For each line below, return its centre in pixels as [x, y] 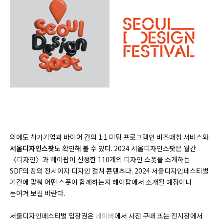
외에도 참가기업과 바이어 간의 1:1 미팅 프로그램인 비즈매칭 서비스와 [109, 137]
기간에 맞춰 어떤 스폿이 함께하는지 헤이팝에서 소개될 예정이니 [101, 182]
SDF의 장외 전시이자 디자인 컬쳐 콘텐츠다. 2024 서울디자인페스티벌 [109, 171]
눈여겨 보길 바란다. [38, 193]
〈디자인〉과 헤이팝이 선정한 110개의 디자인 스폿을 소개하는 [100, 160]
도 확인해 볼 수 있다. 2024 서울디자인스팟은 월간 [125, 148]
